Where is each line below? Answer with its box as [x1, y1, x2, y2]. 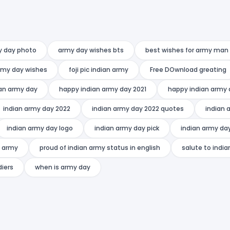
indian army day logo [7, 123, 73, 132]
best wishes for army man [145, 45, 228, 54]
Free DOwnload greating [150, 65, 226, 74]
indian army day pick [94, 123, 159, 132]
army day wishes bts [58, 45, 124, 54]
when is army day [35, 162, 90, 171]
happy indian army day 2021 [59, 84, 146, 93]
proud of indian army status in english [40, 143, 160, 152]
